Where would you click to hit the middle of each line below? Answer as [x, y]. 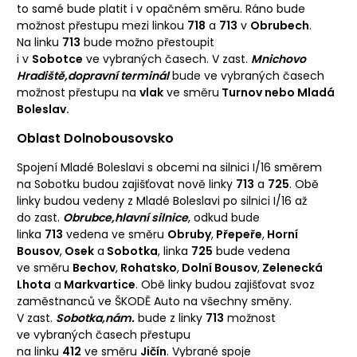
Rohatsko [147, 267]
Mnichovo [279, 59]
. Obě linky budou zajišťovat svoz [225, 284]
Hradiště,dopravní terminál [93, 75]
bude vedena [251, 251]
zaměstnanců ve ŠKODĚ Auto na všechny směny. [154, 301]
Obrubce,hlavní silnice [126, 217]
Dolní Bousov [218, 267]
